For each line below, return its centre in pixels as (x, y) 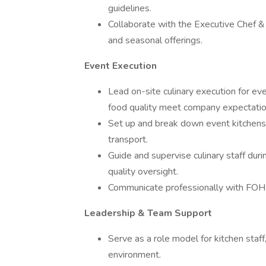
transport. (128, 140)
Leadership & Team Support (148, 213)
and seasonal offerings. (155, 40)
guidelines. (130, 8)
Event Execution (121, 66)
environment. (134, 255)
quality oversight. (143, 172)
